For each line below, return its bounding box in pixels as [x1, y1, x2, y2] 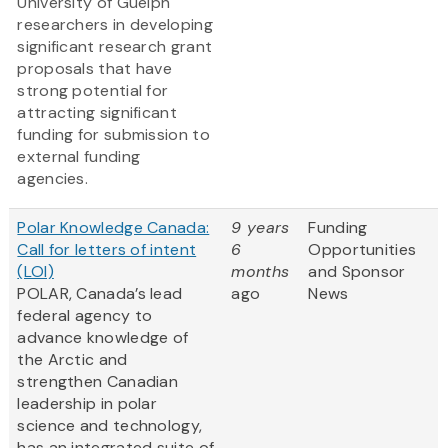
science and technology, [17, 415, 203, 437]
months [231, 261, 290, 283]
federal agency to [17, 305, 153, 327]
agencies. [17, 168, 93, 190]
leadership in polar [17, 393, 158, 415]
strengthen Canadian [17, 371, 179, 393]
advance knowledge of [17, 327, 189, 349]
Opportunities [308, 239, 417, 261]
